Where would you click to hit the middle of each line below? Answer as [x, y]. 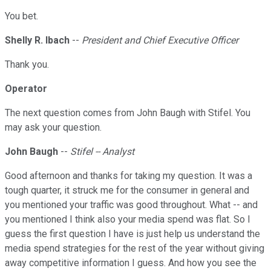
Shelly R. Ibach [37, 41]
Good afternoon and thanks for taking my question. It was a [129, 176]
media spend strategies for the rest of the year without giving [135, 249]
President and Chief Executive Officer [160, 41]
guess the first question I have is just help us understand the [132, 234]
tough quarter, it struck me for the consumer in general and [127, 191]
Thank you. [27, 65]
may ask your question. [53, 128]
